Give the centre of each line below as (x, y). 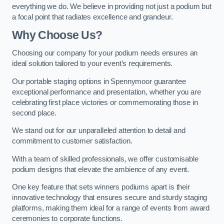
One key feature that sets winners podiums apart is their (101, 187)
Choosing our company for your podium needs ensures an (105, 53)
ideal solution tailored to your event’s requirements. (92, 63)
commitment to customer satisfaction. (72, 141)
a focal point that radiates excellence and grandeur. (92, 17)
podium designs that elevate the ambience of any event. (101, 169)
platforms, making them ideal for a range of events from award (111, 208)
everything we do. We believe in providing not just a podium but (112, 6)
